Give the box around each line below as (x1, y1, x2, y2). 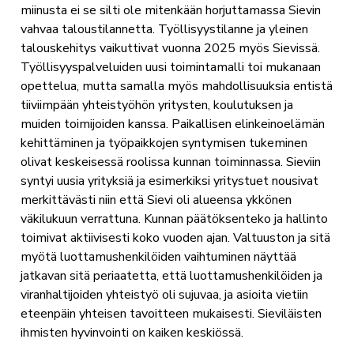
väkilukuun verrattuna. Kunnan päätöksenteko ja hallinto (20, 210, 328, 228)
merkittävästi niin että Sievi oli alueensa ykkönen (20, 191, 292, 209)
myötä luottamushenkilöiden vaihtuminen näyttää (20, 248, 296, 266)
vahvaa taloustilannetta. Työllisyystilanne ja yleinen (20, 21, 308, 39)
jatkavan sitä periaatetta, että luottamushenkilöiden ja (20, 267, 322, 285)
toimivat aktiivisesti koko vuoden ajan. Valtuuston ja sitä (20, 229, 330, 247)
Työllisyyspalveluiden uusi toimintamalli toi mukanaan (20, 58, 321, 77)
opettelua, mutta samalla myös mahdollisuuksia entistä (20, 77, 333, 96)
